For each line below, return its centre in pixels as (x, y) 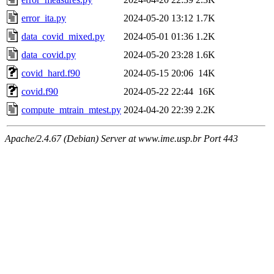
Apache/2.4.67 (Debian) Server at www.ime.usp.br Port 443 (121, 138)
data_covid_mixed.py (63, 36)
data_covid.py (49, 54)
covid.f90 (40, 91)
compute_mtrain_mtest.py (71, 109)
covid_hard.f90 (51, 73)
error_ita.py (44, 18)
